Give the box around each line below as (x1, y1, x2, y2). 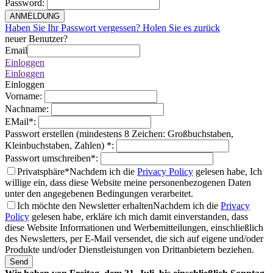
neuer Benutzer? (5, 34, 68, 44)
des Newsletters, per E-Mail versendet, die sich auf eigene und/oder (5, 233, 263, 244)
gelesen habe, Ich (193, 166, 262, 177)
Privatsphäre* (17, 166, 69, 177)
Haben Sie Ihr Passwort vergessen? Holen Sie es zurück (5, 23, 220, 33)
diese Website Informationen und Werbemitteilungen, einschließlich (5, 222, 263, 233)
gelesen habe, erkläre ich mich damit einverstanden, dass (29, 211, 248, 222)
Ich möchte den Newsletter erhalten (17, 200, 153, 211)
